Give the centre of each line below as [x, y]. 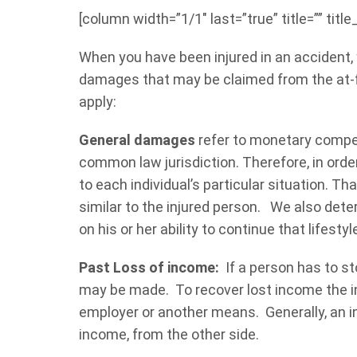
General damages [137, 139]
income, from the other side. [169, 334]
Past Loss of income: [149, 267]
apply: [98, 101]
